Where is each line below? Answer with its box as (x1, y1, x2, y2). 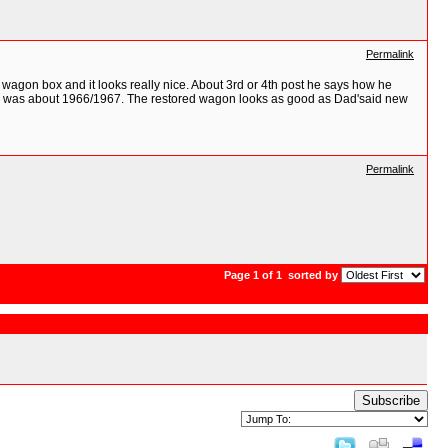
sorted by (285, 269, 341, 281)
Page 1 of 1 (224, 269, 285, 281)
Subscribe (362, 393, 420, 408)
